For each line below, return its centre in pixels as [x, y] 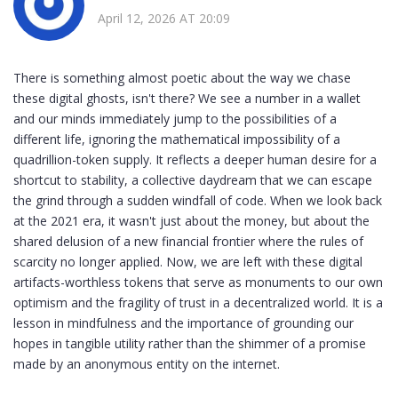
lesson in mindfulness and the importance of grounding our [183, 323]
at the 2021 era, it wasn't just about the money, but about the [191, 221]
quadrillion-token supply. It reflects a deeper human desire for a [195, 160]
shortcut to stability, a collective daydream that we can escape [193, 180]
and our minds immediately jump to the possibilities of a [175, 119]
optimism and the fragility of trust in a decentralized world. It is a [198, 303]
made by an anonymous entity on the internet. [147, 364]
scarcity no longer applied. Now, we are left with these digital [188, 262]
